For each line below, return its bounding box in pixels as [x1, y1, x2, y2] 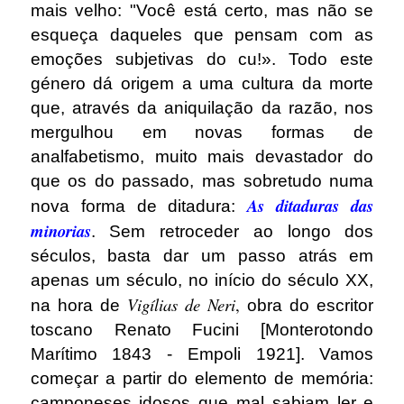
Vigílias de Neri [126, 292, 236, 316]
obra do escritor [240, 295, 374, 315]
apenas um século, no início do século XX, [30, 270, 374, 289]
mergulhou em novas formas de [30, 122, 374, 142]
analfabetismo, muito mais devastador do [30, 146, 374, 166]
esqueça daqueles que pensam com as [30, 24, 374, 44]
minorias [30, 218, 91, 243]
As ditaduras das [247, 193, 374, 217]
